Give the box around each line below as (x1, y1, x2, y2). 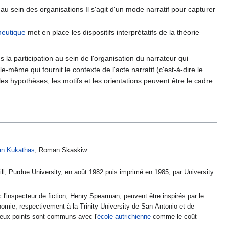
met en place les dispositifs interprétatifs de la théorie (26, 28, 200, 37)
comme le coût (151, 213, 197, 220)
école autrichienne (97, 213, 151, 220)
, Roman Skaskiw (35, 146, 87, 154)
